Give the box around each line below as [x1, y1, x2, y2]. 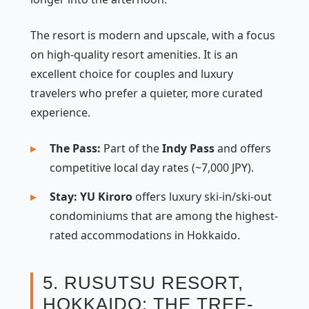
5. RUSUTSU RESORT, [43, 272, 243, 293]
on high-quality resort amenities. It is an [30, 46, 238, 62]
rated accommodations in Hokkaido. [50, 227, 240, 243]
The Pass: [50, 140, 101, 156]
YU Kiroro [80, 188, 132, 204]
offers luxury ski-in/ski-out [132, 188, 272, 204]
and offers [215, 140, 271, 156]
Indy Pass [162, 140, 215, 156]
